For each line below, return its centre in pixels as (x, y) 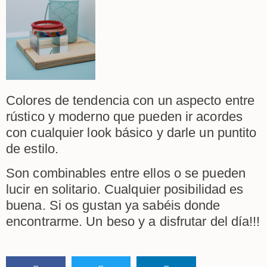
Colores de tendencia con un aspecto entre (131, 100)
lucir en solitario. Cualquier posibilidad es (125, 190)
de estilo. (32, 148)
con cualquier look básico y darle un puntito (131, 132)
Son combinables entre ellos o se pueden (126, 173)
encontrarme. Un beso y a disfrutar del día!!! (133, 222)
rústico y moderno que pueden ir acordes (124, 116)
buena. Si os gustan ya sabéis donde (113, 206)
